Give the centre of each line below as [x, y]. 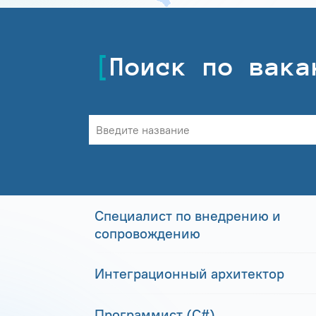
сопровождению [147, 233]
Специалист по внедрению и [188, 215]
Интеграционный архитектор [189, 273]
